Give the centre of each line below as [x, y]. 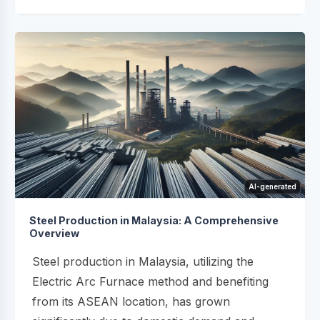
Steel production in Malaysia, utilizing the [143, 261]
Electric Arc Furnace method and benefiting [150, 281]
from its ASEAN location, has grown [131, 301]
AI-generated [272, 186]
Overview [54, 233]
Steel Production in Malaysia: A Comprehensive [154, 220]
